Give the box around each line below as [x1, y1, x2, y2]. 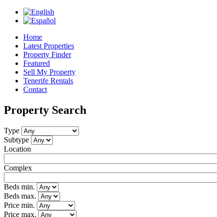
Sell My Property [23, 68, 76, 76]
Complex [4, 163, 32, 172]
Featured [23, 59, 50, 67]
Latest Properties [23, 42, 74, 50]
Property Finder [23, 50, 71, 59]
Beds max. [4, 191, 38, 200]
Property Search [4, 103, 86, 116]
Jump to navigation [4, 8, 62, 16]
